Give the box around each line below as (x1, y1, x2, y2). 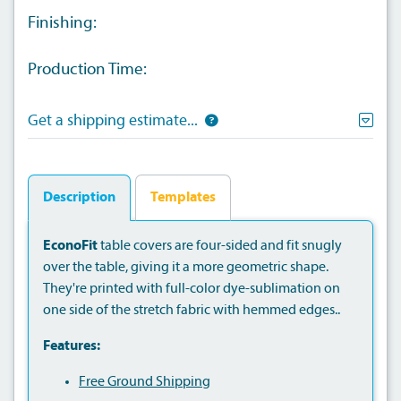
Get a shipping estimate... (28, 113, 198, 131)
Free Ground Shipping (79, 374, 210, 389)
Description (43, 190, 115, 205)
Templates (149, 190, 216, 205)
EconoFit (43, 238, 98, 253)
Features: (43, 338, 100, 354)
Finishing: (28, 15, 97, 33)
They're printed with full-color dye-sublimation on (43, 281, 340, 296)
